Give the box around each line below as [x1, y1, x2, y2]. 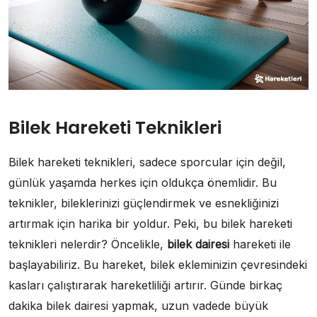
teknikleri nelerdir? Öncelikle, [8, 237, 167, 252]
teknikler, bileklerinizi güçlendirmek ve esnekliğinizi [8, 196, 279, 211]
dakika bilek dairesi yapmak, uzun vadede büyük [8, 299, 268, 313]
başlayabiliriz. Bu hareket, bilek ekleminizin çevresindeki [8, 258, 307, 272]
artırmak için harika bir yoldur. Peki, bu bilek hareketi [8, 217, 292, 231]
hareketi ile [229, 237, 291, 252]
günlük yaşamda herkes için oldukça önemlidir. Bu [8, 175, 277, 190]
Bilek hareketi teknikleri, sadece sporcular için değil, [8, 155, 286, 170]
